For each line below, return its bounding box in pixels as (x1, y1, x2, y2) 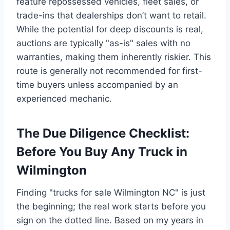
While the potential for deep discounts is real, (16, 24, 203, 34)
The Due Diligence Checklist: (16, 125, 189, 141)
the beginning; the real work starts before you (16, 201, 206, 212)
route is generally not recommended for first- (16, 65, 202, 76)
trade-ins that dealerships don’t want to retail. (16, 10, 206, 21)
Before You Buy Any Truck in (16, 144, 187, 159)
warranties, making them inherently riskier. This (16, 51, 211, 62)
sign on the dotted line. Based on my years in (16, 215, 203, 225)
